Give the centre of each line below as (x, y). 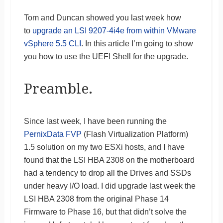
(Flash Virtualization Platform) (135, 134)
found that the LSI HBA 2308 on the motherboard (109, 160)
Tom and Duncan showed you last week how (102, 17)
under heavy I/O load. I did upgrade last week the (110, 186)
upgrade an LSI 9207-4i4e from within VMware (114, 30)
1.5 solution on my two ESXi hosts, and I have (104, 147)
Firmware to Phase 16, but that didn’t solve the (105, 212)
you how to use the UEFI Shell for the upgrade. (106, 56)
